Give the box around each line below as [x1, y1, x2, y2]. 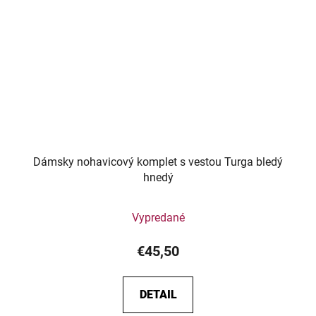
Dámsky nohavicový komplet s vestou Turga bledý [33, 154, 283, 169]
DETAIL [139, 287, 177, 301]
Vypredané [131, 210, 185, 224]
